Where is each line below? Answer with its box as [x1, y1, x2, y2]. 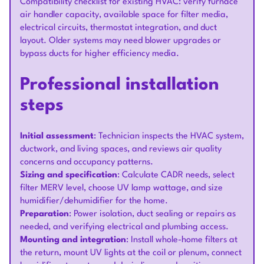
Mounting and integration [20, 236, 126, 245]
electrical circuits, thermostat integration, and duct [20, 24, 217, 32]
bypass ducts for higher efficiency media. [20, 49, 179, 58]
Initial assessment [20, 132, 94, 141]
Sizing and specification [20, 171, 117, 180]
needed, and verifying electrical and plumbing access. [20, 223, 229, 232]
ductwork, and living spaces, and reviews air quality [20, 145, 222, 154]
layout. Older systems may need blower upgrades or [20, 37, 221, 45]
